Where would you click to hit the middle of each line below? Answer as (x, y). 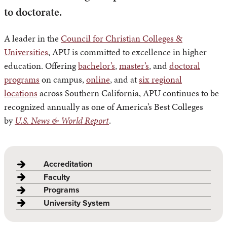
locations (21, 93)
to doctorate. (34, 12)
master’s (134, 66)
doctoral (185, 66)
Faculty (57, 177)
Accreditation (68, 164)
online (98, 80)
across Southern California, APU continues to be (128, 93)
